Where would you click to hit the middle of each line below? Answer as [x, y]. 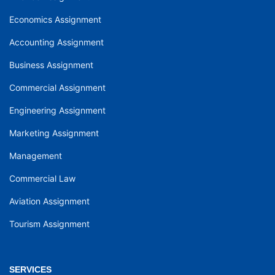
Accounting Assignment [56, 42]
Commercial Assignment [57, 88]
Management [36, 156]
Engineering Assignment [57, 110]
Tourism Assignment [49, 224]
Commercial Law [42, 179]
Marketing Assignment [54, 133]
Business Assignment [51, 65]
